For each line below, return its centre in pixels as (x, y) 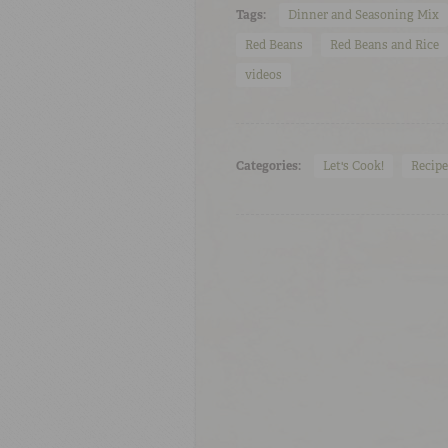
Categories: (268, 165)
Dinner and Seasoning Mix (363, 14)
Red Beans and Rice (384, 44)
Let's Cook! (353, 165)
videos (263, 74)
